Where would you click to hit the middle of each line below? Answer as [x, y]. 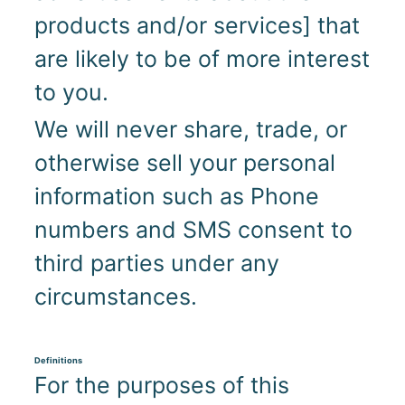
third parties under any [156, 264]
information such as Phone [176, 197]
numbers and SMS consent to [193, 230]
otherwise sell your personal [184, 163]
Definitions [58, 360]
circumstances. [115, 297]
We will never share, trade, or [190, 130]
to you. [71, 93]
